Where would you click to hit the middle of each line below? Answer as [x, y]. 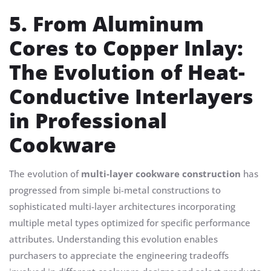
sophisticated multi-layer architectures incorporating [122, 207]
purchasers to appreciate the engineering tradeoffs [119, 256]
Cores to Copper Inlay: [126, 48]
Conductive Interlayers [131, 96]
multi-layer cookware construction [161, 174]
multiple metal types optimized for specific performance [130, 223]
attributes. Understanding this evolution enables [113, 239]
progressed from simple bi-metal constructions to [115, 190]
